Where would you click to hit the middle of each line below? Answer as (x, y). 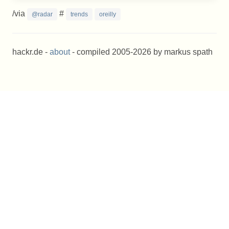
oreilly (108, 14)
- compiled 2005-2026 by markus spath (141, 52)
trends (79, 14)
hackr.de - (31, 52)
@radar (42, 14)
